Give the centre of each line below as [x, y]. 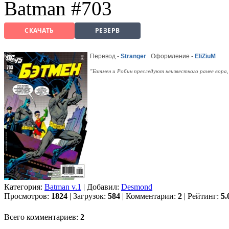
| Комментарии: [149, 196]
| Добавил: [101, 187]
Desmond [137, 187]
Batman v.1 [63, 187]
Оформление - [173, 56]
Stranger [133, 56]
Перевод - [105, 56]
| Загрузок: [88, 196]
